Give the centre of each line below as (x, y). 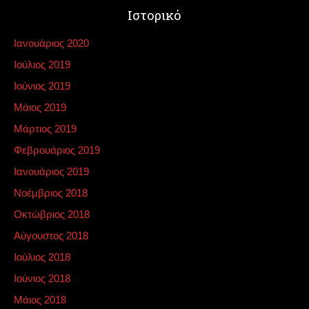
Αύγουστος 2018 (51, 236)
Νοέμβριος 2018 (51, 193)
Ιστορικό (154, 15)
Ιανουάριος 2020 (51, 43)
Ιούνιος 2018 (42, 278)
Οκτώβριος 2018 (52, 214)
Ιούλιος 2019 (42, 64)
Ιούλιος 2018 (42, 257)
